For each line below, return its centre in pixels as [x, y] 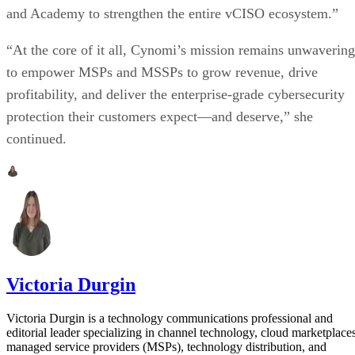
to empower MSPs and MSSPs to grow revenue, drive [162, 72]
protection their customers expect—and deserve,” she [160, 116]
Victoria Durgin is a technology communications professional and [170, 319]
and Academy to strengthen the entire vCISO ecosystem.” [172, 13]
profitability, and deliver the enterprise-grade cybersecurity [176, 94]
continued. [36, 138]
